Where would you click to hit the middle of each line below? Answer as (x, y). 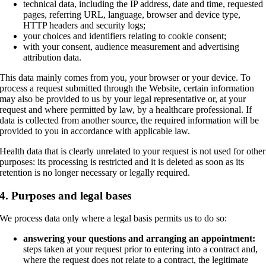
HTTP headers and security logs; (85, 25)
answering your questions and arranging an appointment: (140, 239)
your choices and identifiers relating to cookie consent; (125, 36)
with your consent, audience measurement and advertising (132, 46)
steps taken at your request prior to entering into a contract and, (141, 249)
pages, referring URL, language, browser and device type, (132, 14)
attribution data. (53, 57)
